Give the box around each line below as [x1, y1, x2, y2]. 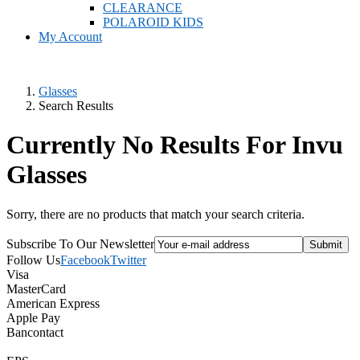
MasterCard [6, 281, 66, 296]
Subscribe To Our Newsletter [6, 236, 154, 251]
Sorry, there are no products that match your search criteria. [6, 207, 305, 221]
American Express [6, 296, 100, 310]
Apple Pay [6, 310, 60, 325]
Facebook [60, 252, 110, 267]
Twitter [110, 252, 146, 267]
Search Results [39, 99, 113, 112]
